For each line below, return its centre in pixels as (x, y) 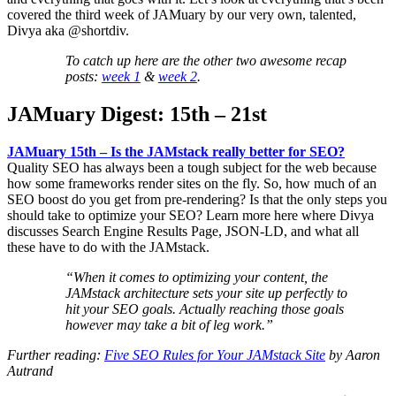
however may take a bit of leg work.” (169, 325)
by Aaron (353, 355)
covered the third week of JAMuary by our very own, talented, (182, 15)
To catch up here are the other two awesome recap (206, 61)
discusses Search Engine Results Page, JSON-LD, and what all (183, 232)
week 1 (121, 77)
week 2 (177, 77)
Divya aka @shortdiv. (68, 31)
